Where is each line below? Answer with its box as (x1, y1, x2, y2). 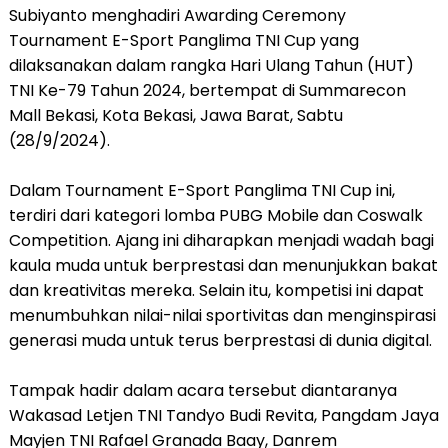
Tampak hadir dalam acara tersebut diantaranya (8, 379, 397, 402)
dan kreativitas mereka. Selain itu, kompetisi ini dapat (8, 279, 424, 302)
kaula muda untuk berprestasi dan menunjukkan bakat (8, 254, 438, 277)
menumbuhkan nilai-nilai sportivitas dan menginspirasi (8, 304, 436, 327)
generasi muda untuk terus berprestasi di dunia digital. (8, 329, 432, 352)
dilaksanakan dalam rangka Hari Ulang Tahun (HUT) (8, 54, 414, 77)
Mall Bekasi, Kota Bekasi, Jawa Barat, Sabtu (8, 104, 343, 127)
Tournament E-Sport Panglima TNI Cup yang (8, 29, 359, 52)
